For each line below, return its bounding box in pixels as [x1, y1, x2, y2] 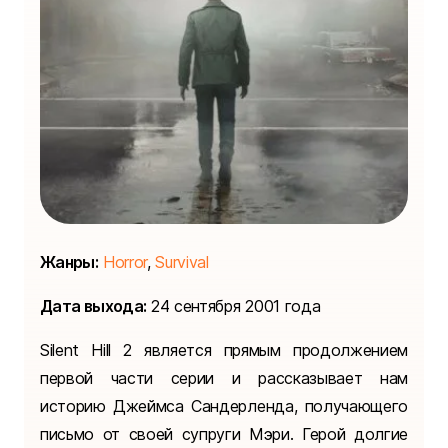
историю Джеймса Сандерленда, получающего [40, 396, 408, 417]
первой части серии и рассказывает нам [40, 368, 408, 389]
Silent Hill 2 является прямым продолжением [40, 340, 408, 361]
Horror [102, 252, 147, 273]
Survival [155, 252, 209, 273]
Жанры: [40, 252, 99, 273]
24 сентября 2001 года [146, 296, 321, 317]
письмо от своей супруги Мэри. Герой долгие [40, 424, 408, 445]
